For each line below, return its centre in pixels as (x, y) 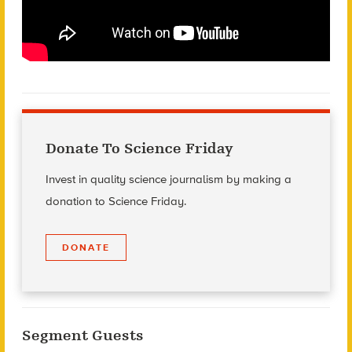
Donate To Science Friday (139, 148)
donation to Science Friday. (115, 201)
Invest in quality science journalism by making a (168, 179)
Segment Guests (82, 335)
